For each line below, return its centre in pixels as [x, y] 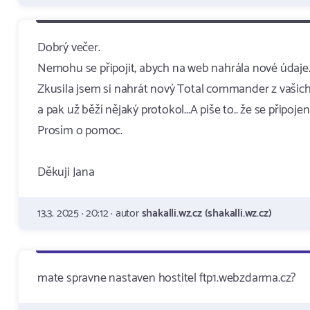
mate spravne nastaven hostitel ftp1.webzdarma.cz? [167, 278]
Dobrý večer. [69, 48]
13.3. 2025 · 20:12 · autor [90, 213]
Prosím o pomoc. [80, 131]
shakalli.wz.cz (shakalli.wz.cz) [207, 213]
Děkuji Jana [66, 172]
